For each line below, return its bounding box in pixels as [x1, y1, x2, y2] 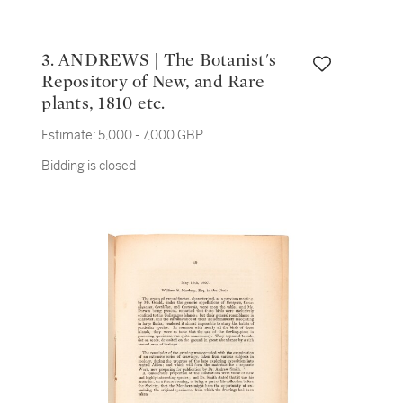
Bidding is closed [41, 157, 137, 174]
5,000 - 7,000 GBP [98, 127, 204, 143]
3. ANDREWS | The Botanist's [41, 51, 59, 69]
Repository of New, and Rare [41, 73, 265, 91]
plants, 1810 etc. [41, 94, 166, 112]
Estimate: [41, 127, 97, 143]
